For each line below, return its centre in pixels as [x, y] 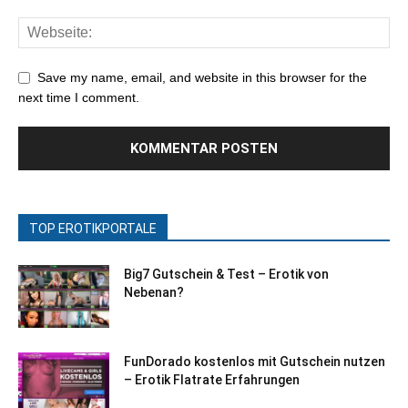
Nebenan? [154, 293]
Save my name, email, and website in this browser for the [202, 78]
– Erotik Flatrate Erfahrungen [212, 380]
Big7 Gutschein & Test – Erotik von [226, 275]
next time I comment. [79, 98]
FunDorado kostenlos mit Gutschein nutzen [255, 362]
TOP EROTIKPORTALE [93, 229]
